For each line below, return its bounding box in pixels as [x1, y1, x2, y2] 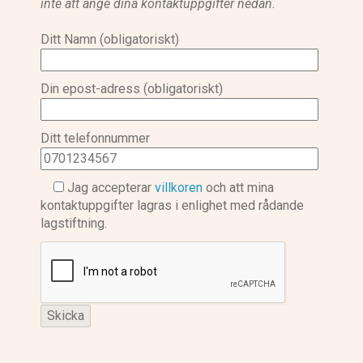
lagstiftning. [41, 215, 107, 231]
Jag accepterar [64, 179, 155, 195]
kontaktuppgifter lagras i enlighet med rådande [41, 197, 304, 213]
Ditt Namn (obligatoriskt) [41, 31, 179, 47]
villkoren [155, 179, 203, 195]
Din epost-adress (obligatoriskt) [41, 80, 223, 96]
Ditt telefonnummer [41, 130, 150, 146]
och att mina [203, 179, 274, 195]
